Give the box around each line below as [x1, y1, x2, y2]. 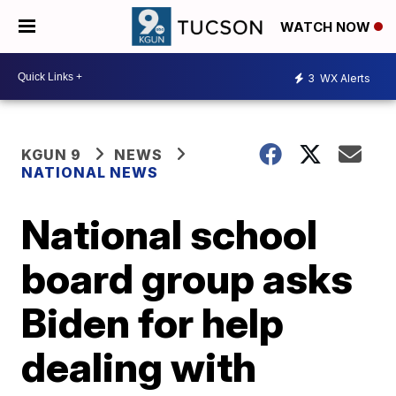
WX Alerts [317, 71, 370, 85]
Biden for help [21, 298, 285, 347]
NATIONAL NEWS [21, 164, 159, 181]
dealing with [21, 342, 257, 392]
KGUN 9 [21, 146, 82, 164]
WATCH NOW [280, 19, 374, 36]
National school [21, 209, 318, 259]
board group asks [21, 254, 354, 303]
